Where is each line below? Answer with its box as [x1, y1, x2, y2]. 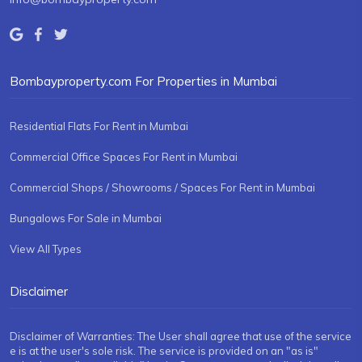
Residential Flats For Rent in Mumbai [10, 120, 188, 133]
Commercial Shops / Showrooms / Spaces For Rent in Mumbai [10, 181, 315, 195]
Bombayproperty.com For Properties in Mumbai [10, 74, 277, 90]
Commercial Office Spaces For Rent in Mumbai [10, 150, 238, 164]
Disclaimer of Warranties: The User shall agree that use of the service [10, 330, 351, 343]
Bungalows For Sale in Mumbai [10, 212, 162, 225]
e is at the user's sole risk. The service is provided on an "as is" [10, 344, 318, 358]
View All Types [10, 242, 82, 256]
